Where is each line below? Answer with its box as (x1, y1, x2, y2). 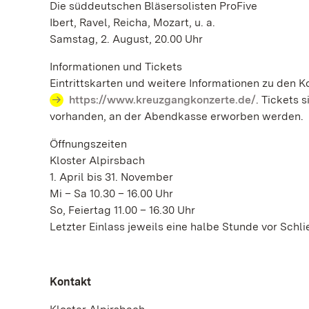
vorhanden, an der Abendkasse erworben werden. (50, 110, 303, 123)
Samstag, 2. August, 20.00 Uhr (50, 32, 203, 46)
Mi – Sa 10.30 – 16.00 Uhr (50, 187, 173, 200)
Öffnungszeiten (50, 137, 127, 150)
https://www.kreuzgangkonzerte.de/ (69, 93, 256, 106)
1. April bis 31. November (50, 170, 173, 183)
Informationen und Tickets (50, 60, 182, 73)
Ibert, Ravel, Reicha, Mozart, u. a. (50, 16, 215, 29)
